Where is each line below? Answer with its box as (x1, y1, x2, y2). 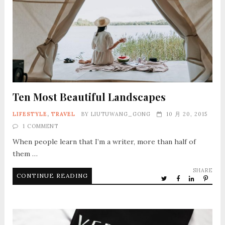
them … (12, 149, 38, 158)
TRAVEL (51, 110, 75, 118)
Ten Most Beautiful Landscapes (12, 89, 166, 103)
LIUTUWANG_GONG (90, 110, 151, 118)
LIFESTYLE (12, 110, 47, 118)
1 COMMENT (22, 122, 58, 130)
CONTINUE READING (16, 171, 88, 179)
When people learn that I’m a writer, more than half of (12, 137, 196, 146)
